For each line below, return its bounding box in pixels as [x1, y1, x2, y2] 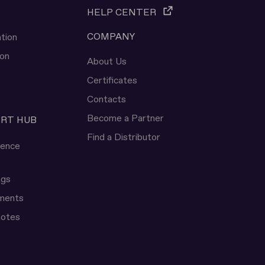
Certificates [86, 74, 137, 87]
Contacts [86, 93, 126, 106]
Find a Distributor [86, 131, 160, 144]
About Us [86, 55, 127, 68]
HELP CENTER [86, 6, 156, 19]
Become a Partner [86, 112, 164, 125]
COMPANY [86, 30, 135, 43]
